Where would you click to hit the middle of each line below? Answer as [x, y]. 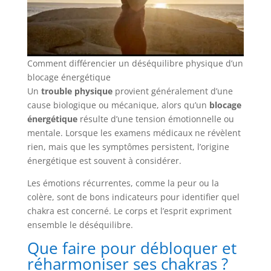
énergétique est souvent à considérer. [104, 161]
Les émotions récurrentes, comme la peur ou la [123, 183]
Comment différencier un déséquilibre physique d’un [135, 64]
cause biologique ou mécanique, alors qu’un [118, 105]
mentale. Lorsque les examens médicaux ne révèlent [134, 133]
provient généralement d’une [172, 91]
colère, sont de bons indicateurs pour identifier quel [133, 197]
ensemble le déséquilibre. [80, 225]
